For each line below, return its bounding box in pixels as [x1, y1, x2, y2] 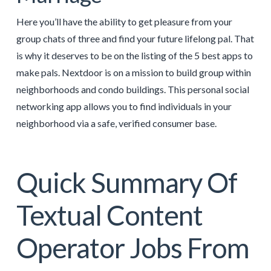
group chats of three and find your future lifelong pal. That [16, 33, 254, 45]
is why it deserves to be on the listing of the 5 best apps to [16, 50, 253, 62]
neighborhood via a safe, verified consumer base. [16, 117, 217, 129]
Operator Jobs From [16, 231, 249, 265]
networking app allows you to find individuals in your [16, 100, 232, 113]
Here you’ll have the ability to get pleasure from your [16, 16, 232, 28]
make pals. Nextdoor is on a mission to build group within [16, 67, 251, 79]
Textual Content [16, 198, 203, 232]
